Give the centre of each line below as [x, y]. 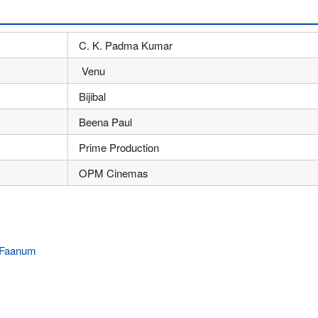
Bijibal [92, 97]
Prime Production [119, 148]
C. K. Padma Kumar [126, 45]
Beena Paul [105, 122]
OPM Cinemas [114, 173]
